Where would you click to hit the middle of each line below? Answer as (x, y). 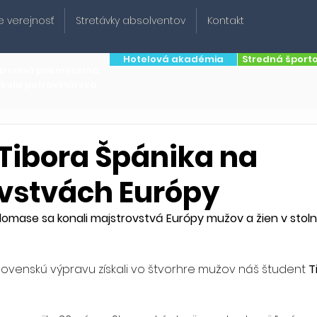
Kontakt (226, 21)
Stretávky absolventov (131, 21)
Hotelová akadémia (173, 59)
